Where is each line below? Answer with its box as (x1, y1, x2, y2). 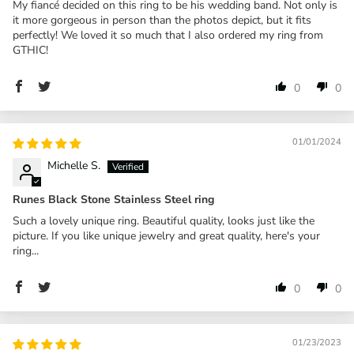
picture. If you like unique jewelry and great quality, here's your (13, 228, 320, 243)
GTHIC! (13, 42, 48, 58)
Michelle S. (47, 157, 100, 173)
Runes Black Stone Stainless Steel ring (13, 191, 214, 207)
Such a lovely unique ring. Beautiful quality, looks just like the (13, 213, 314, 228)
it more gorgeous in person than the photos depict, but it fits (13, 12, 311, 28)
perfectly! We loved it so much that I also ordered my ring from (13, 27, 323, 43)
